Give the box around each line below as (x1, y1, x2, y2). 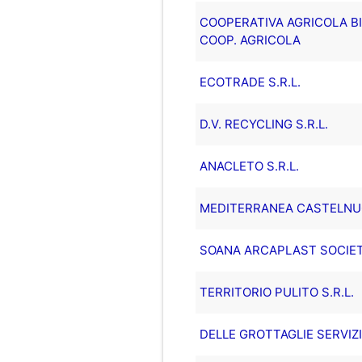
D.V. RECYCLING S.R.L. (199, 116, 328, 132)
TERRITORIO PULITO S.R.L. (199, 284, 354, 300)
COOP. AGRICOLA (199, 32, 301, 48)
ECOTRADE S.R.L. (199, 74, 301, 90)
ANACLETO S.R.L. (199, 158, 299, 174)
